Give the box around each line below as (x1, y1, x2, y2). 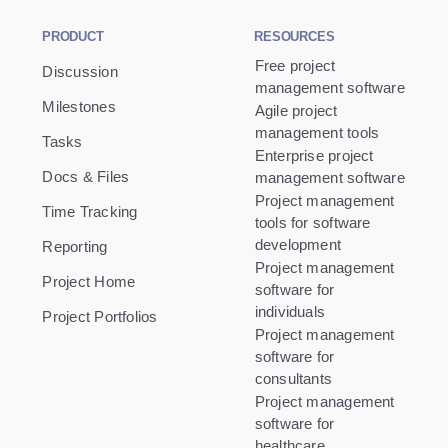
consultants (254, 370, 333, 388)
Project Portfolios (42, 308, 158, 326)
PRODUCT (41, 29, 104, 45)
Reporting (42, 238, 108, 256)
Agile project (254, 102, 338, 120)
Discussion (42, 63, 118, 81)
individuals (254, 303, 326, 321)
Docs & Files (42, 168, 130, 186)
